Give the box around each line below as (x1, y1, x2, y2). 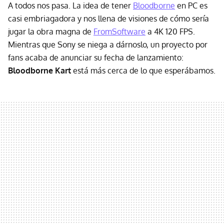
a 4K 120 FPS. (145, 26, 195, 37)
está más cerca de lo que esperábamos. (71, 65, 215, 76)
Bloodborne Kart (8, 65, 71, 76)
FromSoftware (93, 26, 145, 37)
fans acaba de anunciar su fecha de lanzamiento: (8, 52, 183, 63)
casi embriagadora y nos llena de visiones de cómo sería (8, 13, 209, 24)
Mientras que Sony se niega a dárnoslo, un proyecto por (8, 39, 207, 50)
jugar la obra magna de (8, 26, 93, 37)
